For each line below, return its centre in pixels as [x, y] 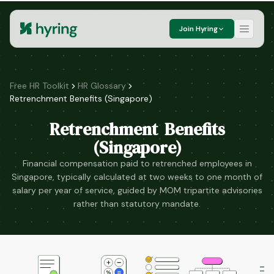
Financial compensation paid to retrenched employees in [137, 163]
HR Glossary [102, 86]
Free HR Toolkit [39, 86]
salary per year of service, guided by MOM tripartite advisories [137, 190]
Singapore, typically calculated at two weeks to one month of [137, 177]
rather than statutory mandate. [137, 204]
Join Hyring [198, 29]
